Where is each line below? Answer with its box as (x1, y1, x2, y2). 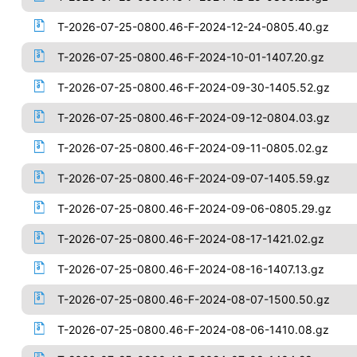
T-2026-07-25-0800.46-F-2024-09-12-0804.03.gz (57, 111, 330, 124)
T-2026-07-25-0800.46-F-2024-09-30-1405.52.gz (57, 80, 330, 94)
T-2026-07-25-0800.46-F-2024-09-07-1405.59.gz (57, 171, 330, 185)
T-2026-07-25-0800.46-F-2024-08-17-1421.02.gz (57, 232, 324, 245)
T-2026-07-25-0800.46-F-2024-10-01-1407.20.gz (57, 50, 324, 64)
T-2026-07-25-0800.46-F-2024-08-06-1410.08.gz (57, 323, 329, 336)
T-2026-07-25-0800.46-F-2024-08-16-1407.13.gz (57, 262, 324, 276)
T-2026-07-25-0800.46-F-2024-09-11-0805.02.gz (57, 141, 328, 155)
